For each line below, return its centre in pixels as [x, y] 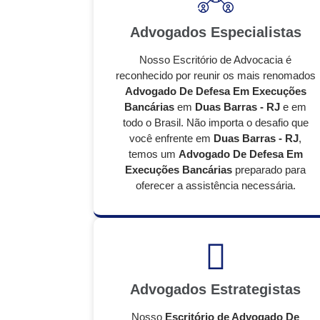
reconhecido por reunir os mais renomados [215, 75]
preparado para [269, 170]
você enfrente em [171, 138]
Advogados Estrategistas [215, 289]
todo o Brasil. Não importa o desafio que [215, 122]
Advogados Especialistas [215, 32]
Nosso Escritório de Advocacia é [215, 60]
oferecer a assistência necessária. [215, 185]
